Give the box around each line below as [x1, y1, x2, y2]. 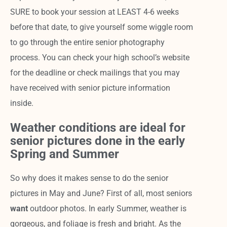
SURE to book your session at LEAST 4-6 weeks [10, 7, 179, 17]
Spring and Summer [10, 146, 120, 161]
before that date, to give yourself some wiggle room [10, 22, 194, 32]
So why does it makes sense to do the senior [10, 173, 169, 183]
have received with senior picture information [10, 83, 171, 93]
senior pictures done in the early [10, 133, 185, 148]
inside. [10, 98, 34, 108]
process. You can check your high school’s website [10, 52, 190, 62]
